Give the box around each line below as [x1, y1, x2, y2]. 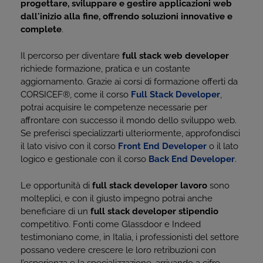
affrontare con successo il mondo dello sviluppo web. [21, 115, 237, 126]
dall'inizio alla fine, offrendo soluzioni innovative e [21, 11, 232, 22]
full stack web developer [122, 50, 229, 61]
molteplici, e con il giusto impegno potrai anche [21, 193, 213, 204]
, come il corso [70, 89, 131, 100]
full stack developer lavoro [92, 180, 207, 191]
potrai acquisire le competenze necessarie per [21, 102, 207, 113]
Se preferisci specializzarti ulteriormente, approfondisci [21, 128, 240, 139]
